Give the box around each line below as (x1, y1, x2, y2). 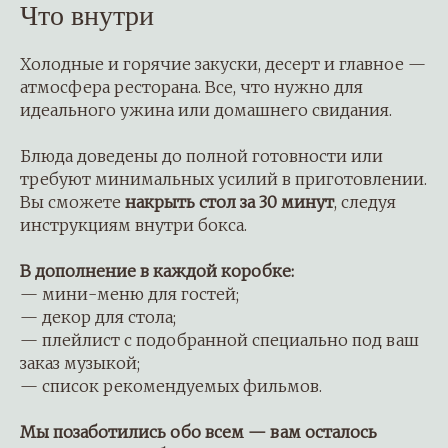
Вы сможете (20, 191, 125, 212)
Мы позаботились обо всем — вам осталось (20, 421, 377, 442)
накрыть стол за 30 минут (125, 191, 334, 212)
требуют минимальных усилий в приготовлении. (20, 168, 427, 189)
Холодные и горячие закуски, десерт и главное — (20, 53, 426, 74)
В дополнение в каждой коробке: (20, 260, 294, 281)
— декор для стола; (20, 306, 176, 327)
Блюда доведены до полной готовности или (20, 145, 383, 166)
